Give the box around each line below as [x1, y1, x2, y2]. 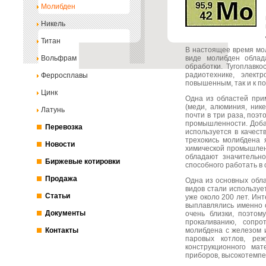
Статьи [45, 192, 70, 200]
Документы [45, 209, 85, 217]
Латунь [41, 106, 65, 114]
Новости [45, 140, 75, 148]
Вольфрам [41, 54, 77, 62]
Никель [41, 20, 65, 28]
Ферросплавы [41, 71, 88, 80]
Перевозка [45, 123, 83, 131]
